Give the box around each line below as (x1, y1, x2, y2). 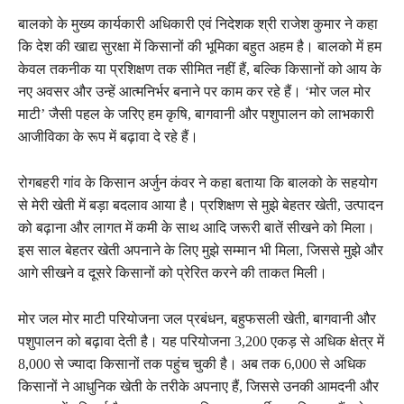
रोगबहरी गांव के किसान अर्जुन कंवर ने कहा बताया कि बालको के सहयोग (18, 174, 377, 190)
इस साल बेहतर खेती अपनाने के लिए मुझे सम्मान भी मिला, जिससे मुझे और (18, 242, 383, 258)
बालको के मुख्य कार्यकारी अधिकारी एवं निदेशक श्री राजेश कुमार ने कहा (18, 15, 378, 32)
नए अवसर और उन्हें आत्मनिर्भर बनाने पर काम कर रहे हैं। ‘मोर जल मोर (18, 83, 371, 99)
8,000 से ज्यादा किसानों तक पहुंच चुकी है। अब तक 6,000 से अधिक (18, 355, 366, 372)
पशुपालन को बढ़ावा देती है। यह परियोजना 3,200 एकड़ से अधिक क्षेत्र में (18, 333, 384, 349)
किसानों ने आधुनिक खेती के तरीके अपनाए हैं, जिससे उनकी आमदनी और (18, 378, 379, 394)
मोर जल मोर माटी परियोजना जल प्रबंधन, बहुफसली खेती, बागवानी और (18, 310, 376, 326)
